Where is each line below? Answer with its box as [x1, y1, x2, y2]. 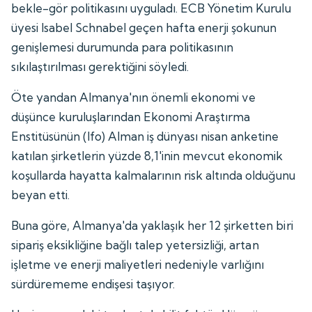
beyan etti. [11, 187, 70, 202]
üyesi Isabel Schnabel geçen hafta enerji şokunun [11, 19, 277, 35]
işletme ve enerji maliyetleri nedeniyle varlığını [11, 256, 265, 272]
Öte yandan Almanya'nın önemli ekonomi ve [11, 89, 256, 104]
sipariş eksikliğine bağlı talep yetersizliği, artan [11, 237, 259, 252]
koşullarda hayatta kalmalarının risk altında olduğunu [11, 167, 295, 182]
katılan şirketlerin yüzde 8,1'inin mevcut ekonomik [11, 148, 283, 163]
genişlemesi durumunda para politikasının [11, 39, 234, 54]
